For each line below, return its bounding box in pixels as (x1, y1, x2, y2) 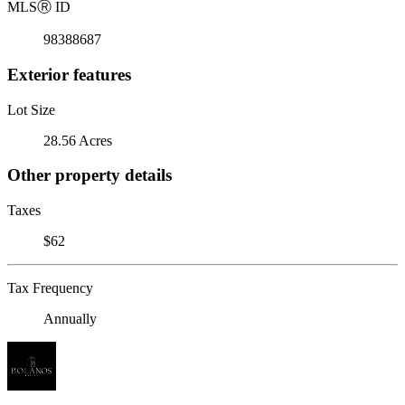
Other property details (7, 165, 172, 185)
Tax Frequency (7, 279, 93, 296)
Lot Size (7, 101, 55, 118)
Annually (43, 310, 97, 326)
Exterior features (7, 64, 131, 84)
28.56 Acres (43, 132, 112, 148)
